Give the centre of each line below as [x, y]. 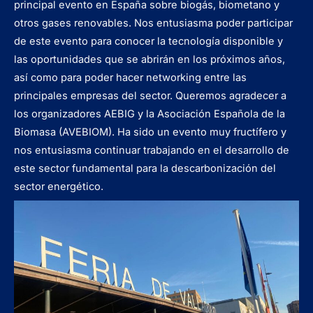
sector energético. [59, 187]
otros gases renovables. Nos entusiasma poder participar [153, 23]
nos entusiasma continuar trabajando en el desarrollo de [152, 150]
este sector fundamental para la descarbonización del [145, 168]
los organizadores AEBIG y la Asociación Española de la [150, 114]
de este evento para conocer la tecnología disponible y [148, 41]
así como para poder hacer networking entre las [130, 78]
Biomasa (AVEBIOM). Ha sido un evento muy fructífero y [150, 132]
